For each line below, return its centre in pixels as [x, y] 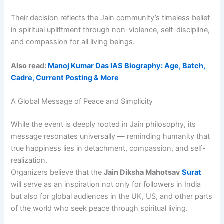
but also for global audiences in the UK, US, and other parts [112, 196]
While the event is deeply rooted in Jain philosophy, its [104, 124]
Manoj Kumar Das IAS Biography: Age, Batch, [127, 66]
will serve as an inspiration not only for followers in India [106, 184]
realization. [29, 160]
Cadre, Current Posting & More [65, 78]
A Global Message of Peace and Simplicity [82, 101]
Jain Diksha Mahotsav [143, 172]
